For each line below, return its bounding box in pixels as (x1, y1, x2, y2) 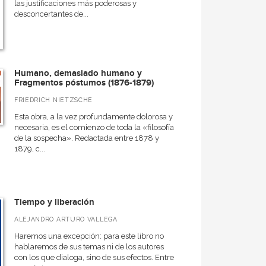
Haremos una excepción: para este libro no (14, 232, 164, 240)
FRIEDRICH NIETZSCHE (14, 96, 93, 103)
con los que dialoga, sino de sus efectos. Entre (14, 253, 174, 262)
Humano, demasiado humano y (14, 68, 142, 79)
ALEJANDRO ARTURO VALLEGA (14, 216, 118, 223)
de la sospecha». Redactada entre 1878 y (14, 134, 159, 142)
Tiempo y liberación (14, 197, 94, 208)
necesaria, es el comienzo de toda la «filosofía (14, 123, 174, 132)
